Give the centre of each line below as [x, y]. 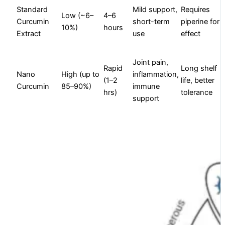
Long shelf [199, 69]
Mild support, [155, 10]
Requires [196, 10]
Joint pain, [151, 63]
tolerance [197, 93]
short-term [151, 22]
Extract [29, 34]
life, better [198, 81]
